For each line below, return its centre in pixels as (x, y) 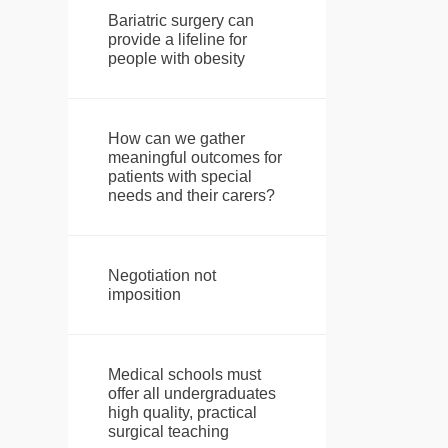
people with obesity (176, 59)
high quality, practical (182, 413)
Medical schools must (184, 375)
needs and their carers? (191, 196)
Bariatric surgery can (180, 21)
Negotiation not (161, 276)
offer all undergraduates (191, 394)
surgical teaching (168, 432)
